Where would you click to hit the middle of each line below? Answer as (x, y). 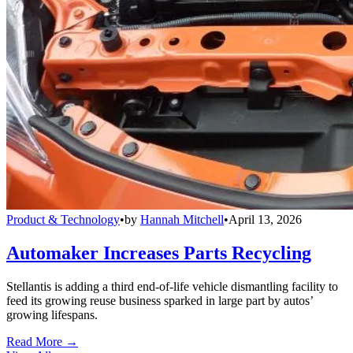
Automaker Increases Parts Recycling (159, 253)
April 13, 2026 (265, 220)
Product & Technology (63, 220)
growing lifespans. (52, 315)
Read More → (42, 342)
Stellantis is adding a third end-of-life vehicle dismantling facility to (172, 287)
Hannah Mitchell (182, 220)
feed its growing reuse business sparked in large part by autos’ (160, 301)
